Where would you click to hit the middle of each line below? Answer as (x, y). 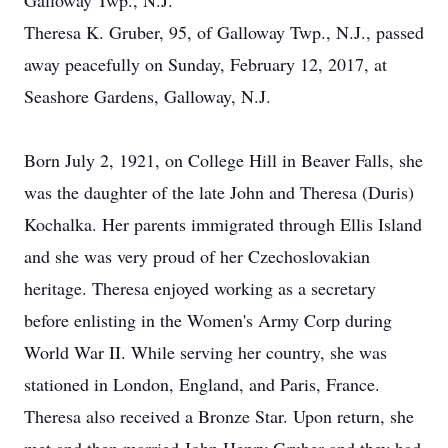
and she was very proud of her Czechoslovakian (197, 256)
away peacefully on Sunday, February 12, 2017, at (205, 64)
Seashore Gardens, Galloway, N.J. (147, 96)
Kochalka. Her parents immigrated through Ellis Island (223, 224)
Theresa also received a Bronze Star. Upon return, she (219, 416)
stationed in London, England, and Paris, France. (202, 384)
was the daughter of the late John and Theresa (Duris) (219, 192)
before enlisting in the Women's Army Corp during (208, 320)
